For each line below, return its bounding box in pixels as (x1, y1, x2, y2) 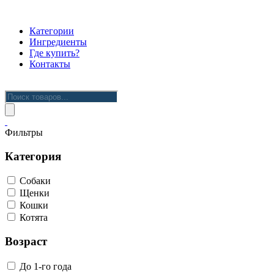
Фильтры (5, 127, 43, 138)
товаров (4, 101, 37, 111)
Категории (29, 26, 74, 36)
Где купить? (29, 48, 80, 58)
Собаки (20, 176, 51, 187)
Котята (20, 212, 48, 223)
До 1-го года (20, 261, 72, 272)
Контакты (29, 59, 70, 69)
